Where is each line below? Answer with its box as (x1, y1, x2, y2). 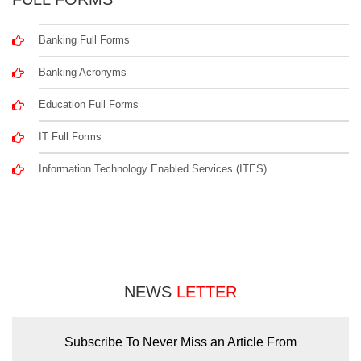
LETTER (176, 283, 237, 301)
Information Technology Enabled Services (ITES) (39, 163, 268, 176)
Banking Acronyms (39, 66, 127, 79)
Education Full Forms (39, 98, 139, 111)
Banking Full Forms (39, 34, 131, 47)
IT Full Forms (39, 131, 102, 143)
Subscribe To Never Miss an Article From (64, 335, 297, 350)
